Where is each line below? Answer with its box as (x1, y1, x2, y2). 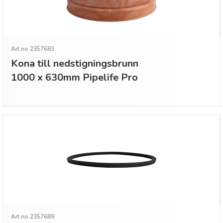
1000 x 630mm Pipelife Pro (11, 71, 138, 84)
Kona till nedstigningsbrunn (11, 57, 138, 70)
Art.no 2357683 (11, 45, 54, 53)
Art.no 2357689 (11, 213, 54, 221)
